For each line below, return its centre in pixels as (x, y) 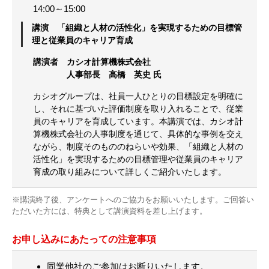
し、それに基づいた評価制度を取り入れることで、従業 (138, 109)
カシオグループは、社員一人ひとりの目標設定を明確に (138, 96)
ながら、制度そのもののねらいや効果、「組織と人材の (138, 147)
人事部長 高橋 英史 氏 (97, 75)
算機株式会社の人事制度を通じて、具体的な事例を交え (138, 134)
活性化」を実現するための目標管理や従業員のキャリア (138, 159)
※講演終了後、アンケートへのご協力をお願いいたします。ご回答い (133, 200)
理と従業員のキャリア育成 (82, 41)
